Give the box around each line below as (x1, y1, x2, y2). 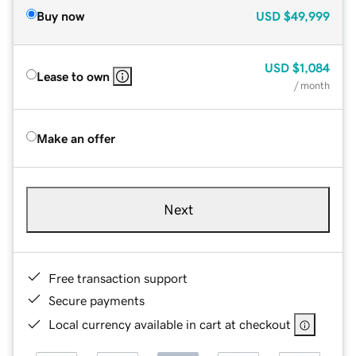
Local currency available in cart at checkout (48, 317, 291, 331)
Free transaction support (48, 271, 188, 284)
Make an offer (37, 131, 115, 145)
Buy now (37, 9, 84, 22)
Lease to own (37, 69, 110, 83)
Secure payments (48, 293, 145, 307)
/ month (294, 79, 330, 91)
